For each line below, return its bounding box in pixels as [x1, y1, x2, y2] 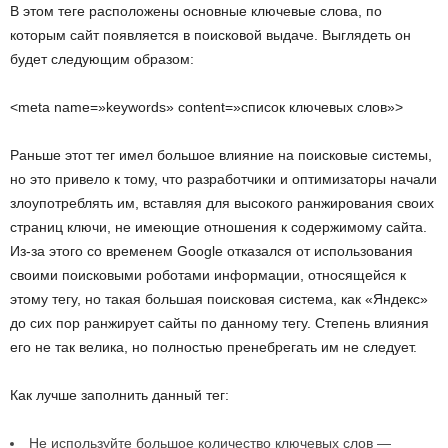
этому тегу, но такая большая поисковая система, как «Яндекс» [10, 291, 428, 308]
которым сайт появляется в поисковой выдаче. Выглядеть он [10, 27, 411, 44]
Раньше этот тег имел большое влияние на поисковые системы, [10, 147, 432, 164]
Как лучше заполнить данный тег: [10, 387, 229, 404]
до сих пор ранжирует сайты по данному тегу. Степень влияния [10, 315, 429, 332]
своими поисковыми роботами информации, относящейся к [10, 267, 406, 284]
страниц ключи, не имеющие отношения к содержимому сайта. [10, 219, 427, 236]
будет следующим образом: [10, 51, 194, 68]
